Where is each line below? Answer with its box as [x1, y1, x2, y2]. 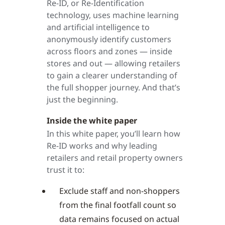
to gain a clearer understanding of [47, 70, 177, 81]
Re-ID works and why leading [47, 140, 157, 152]
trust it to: [47, 164, 84, 176]
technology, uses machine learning [47, 10, 179, 21]
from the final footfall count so [59, 199, 176, 211]
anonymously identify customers [47, 34, 171, 45]
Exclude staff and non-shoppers [59, 185, 180, 197]
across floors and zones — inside [47, 46, 172, 57]
